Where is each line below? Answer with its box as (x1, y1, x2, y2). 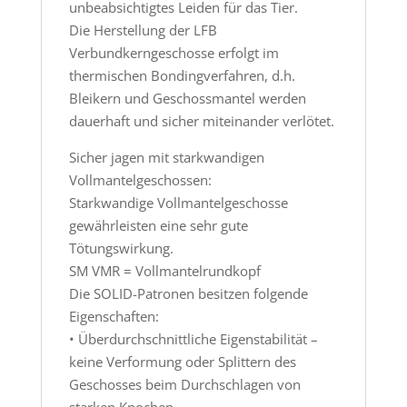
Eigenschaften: (68, 306, 159, 325)
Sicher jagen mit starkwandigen (68, 147, 264, 166)
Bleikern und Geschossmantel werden (68, 88, 306, 107)
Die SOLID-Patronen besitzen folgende (68, 283, 308, 303)
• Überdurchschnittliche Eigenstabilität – (68, 329, 318, 348)
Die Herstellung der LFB (68, 20, 217, 39)
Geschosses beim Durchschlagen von (68, 374, 301, 393)
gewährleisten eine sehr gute (68, 215, 248, 234)
